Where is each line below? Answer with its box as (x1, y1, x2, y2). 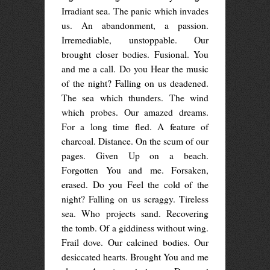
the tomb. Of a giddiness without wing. (61, 222, 209, 234)
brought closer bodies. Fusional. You (61, 48, 209, 61)
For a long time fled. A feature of (61, 121, 209, 133)
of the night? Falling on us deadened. (61, 77, 209, 90)
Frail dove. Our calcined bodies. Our (61, 236, 209, 249)
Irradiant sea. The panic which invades (61, 5, 209, 17)
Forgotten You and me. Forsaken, (61, 164, 209, 177)
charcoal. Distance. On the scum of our (61, 135, 209, 148)
